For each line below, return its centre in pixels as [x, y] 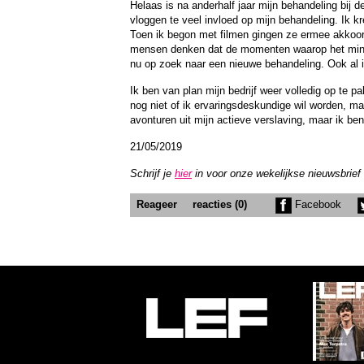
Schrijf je [152, 173]
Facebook [316, 204]
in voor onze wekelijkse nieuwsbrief [276, 173]
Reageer [157, 204]
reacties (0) [220, 204]
